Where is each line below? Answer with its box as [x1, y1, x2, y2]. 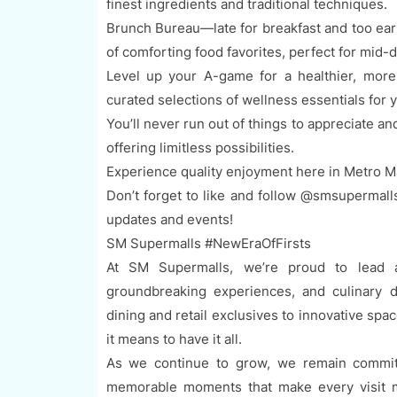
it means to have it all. [105, 331, 242, 348]
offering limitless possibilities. [105, 139, 294, 157]
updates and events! [105, 211, 233, 229]
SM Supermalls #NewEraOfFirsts [105, 235, 311, 253]
